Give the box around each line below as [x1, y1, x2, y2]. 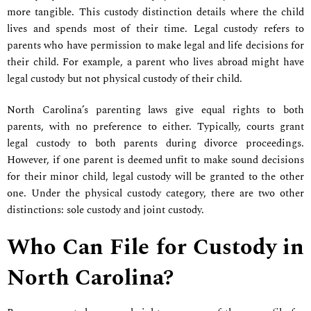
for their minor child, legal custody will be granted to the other [7, 168, 304, 185]
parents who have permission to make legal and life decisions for [7, 37, 304, 54]
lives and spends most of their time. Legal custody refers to [7, 21, 304, 37]
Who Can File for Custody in [7, 230, 304, 265]
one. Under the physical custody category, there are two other [7, 185, 304, 201]
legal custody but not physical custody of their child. [7, 71, 245, 87]
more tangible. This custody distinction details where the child [7, 4, 304, 21]
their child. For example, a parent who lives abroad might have [7, 54, 304, 71]
